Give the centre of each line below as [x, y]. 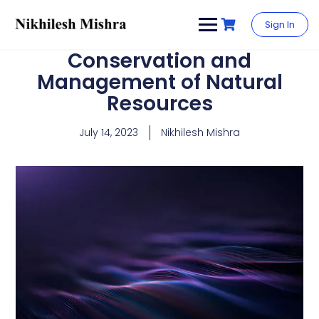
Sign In [280, 25]
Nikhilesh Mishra [200, 132]
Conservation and [159, 61]
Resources [159, 104]
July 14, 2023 [109, 132]
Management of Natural [159, 82]
